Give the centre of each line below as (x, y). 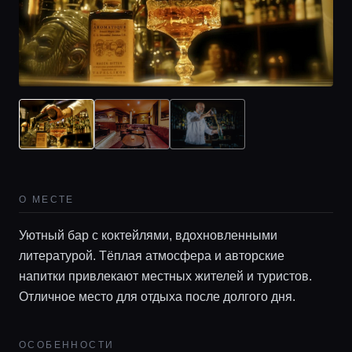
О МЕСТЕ (47, 199)
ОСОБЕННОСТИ (67, 345)
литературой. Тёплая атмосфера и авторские (152, 255)
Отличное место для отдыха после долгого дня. (157, 296)
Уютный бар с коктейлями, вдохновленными (148, 235)
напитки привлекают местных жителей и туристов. (165, 276)
